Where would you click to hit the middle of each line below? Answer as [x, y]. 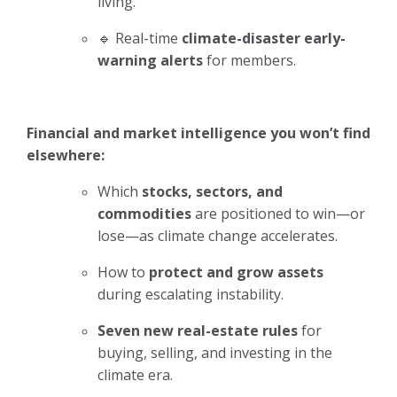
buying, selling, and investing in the [215, 352]
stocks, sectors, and [212, 191]
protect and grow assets [236, 272]
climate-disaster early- [264, 38]
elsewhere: [66, 155]
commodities [144, 213]
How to [123, 272]
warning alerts [150, 60]
